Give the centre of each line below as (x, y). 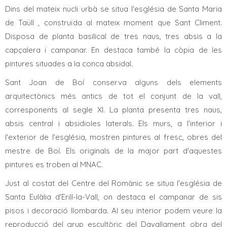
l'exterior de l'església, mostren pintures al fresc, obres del (113, 137)
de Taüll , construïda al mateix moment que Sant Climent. (113, 23)
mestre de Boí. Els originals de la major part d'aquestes (113, 151)
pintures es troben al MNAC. (54, 165)
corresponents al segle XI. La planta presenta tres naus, (113, 110)
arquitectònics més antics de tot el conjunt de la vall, (113, 96)
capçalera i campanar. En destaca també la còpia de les (113, 50)
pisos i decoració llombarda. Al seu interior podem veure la (113, 211)
